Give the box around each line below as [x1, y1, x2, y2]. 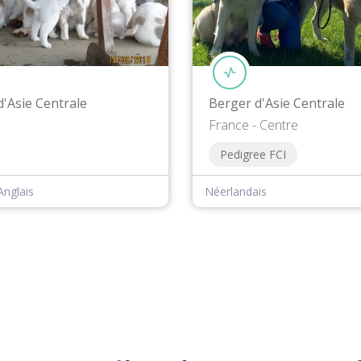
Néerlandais [205, 184, 267, 200]
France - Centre [209, 116, 298, 135]
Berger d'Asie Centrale [209, 94, 345, 113]
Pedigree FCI [220, 147, 286, 163]
